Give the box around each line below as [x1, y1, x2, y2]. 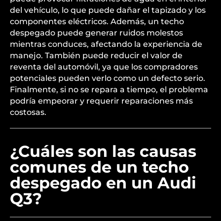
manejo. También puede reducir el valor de [10, 111, 183, 120]
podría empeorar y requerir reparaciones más [10, 156, 193, 166]
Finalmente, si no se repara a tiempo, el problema [10, 145, 208, 154]
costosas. [10, 168, 46, 177]
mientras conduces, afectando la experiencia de [10, 100, 202, 109]
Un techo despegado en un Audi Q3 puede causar [10, 32, 210, 41]
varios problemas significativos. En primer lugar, [10, 43, 202, 52]
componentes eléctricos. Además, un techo [10, 77, 184, 86]
